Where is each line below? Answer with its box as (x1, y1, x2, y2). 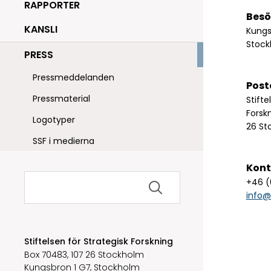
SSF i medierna (33, 134, 94, 147)
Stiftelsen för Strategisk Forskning (24, 235, 173, 247)
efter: (24, 181, 50, 195)
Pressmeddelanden (33, 71, 114, 83)
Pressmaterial (33, 92, 90, 105)
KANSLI (24, 22, 57, 37)
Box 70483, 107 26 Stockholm (24, 249, 144, 261)
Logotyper (33, 113, 75, 126)
